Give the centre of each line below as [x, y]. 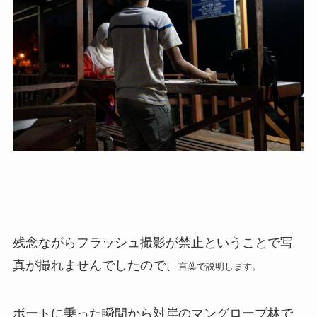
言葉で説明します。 [219, 267]
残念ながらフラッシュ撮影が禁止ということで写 [152, 243]
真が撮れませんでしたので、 [95, 266]
